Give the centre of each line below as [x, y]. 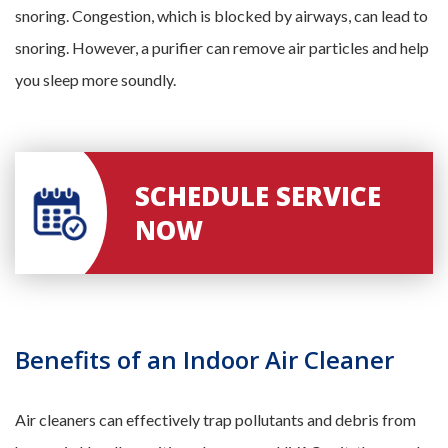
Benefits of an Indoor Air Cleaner [204, 359]
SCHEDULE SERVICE [258, 196]
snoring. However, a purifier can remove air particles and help [222, 47]
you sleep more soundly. [95, 79]
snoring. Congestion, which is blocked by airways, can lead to [221, 15]
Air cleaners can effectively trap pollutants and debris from [215, 419]
